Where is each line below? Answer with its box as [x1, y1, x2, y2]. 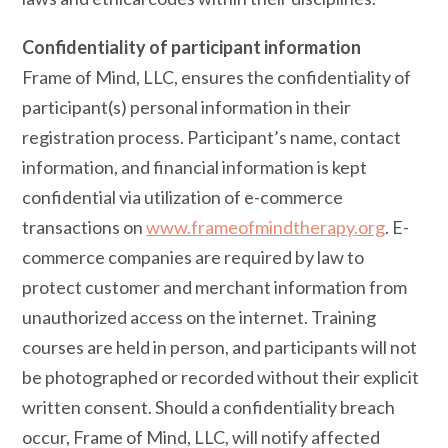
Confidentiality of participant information [22, 36, 361, 59]
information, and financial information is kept [22, 156, 367, 179]
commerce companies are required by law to [22, 246, 364, 269]
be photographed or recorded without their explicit [22, 366, 419, 389]
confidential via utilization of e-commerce [22, 186, 343, 209]
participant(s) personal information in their [22, 96, 351, 119]
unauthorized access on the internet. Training [22, 306, 376, 329]
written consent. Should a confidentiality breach [22, 396, 395, 419]
